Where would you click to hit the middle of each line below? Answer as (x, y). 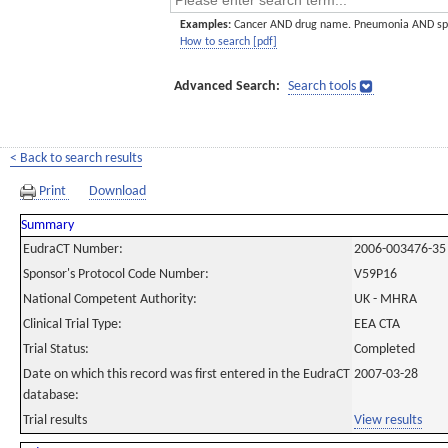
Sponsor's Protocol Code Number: (116, 274)
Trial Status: (56, 349)
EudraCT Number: (73, 249)
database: (51, 395)
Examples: (205, 25)
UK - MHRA (385, 299)
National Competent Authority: (110, 299)
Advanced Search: (227, 86)
